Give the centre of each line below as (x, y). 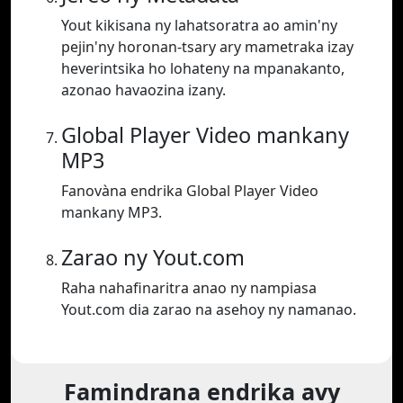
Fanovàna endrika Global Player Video (190, 191)
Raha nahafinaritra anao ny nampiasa (189, 288)
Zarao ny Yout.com (153, 258)
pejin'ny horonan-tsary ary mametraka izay (207, 47)
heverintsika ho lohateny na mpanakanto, (203, 69)
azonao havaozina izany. (143, 90)
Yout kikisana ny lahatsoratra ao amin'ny (199, 26)
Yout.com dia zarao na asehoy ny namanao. (209, 310)
